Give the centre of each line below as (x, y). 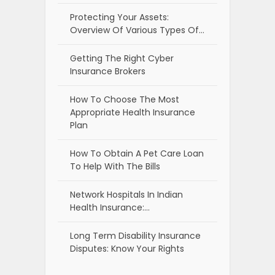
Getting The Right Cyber (122, 58)
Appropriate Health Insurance (133, 112)
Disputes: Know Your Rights (127, 248)
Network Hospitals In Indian (126, 194)
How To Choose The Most (125, 99)
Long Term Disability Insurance (135, 235)
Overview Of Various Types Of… (137, 30)
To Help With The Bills (115, 166)
